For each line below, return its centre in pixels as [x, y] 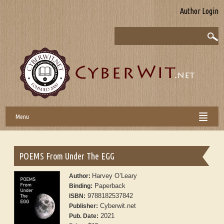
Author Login [199, 11]
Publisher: [84, 206]
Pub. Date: [84, 216]
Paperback [109, 186]
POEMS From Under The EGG [67, 156]
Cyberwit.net [117, 206]
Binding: [81, 186]
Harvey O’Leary [115, 176]
